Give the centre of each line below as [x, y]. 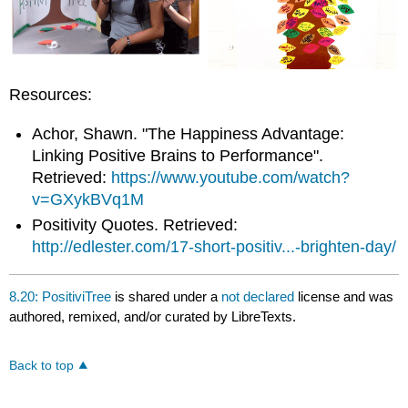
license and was [346, 296]
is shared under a [167, 296]
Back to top [42, 365]
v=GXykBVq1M [88, 199]
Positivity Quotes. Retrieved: [135, 225]
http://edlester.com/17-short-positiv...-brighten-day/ [214, 247]
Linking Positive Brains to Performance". [178, 155]
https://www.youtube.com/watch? [231, 177]
